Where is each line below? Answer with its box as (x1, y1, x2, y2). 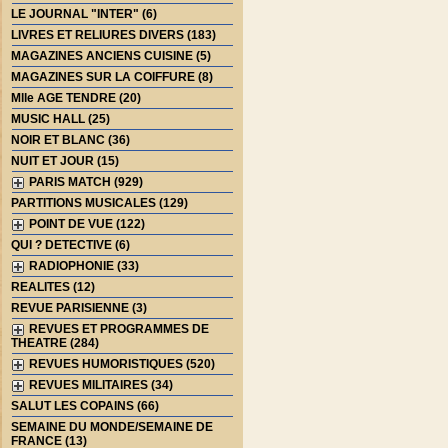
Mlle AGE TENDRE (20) (11, 91, 142, 105)
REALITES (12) (11, 280, 96, 294)
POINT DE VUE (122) (23, 217, 146, 231)
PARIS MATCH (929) (23, 175, 144, 189)
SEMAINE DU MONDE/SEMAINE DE (11, 420, 214, 434)
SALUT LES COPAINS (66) (11, 399, 160, 413)
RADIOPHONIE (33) (23, 259, 140, 273)
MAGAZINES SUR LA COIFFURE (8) (11, 70, 214, 84)
